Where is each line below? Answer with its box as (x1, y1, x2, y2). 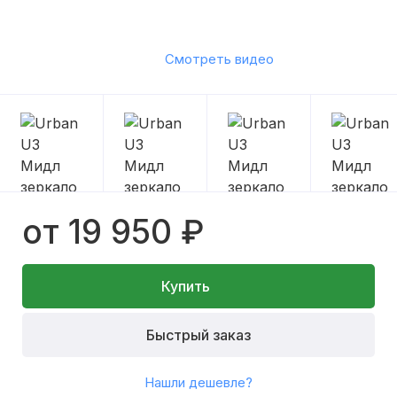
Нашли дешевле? (144, 374, 253, 391)
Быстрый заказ (146, 325, 251, 344)
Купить (160, 276, 210, 295)
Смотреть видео (164, 51, 274, 68)
